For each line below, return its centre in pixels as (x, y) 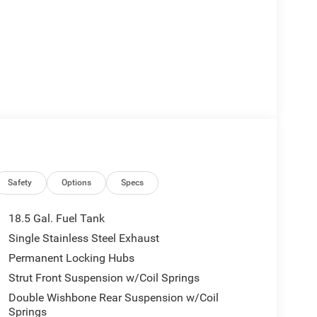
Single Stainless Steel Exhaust (83, 238)
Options (77, 183)
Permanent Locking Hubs (71, 258)
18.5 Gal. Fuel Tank (56, 219)
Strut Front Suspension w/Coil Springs (104, 278)
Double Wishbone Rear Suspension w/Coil (113, 298)
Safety (20, 183)
